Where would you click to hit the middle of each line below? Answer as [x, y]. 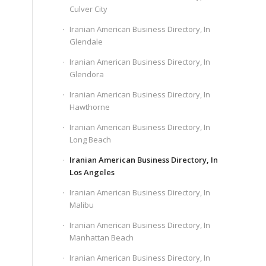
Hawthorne [90, 107]
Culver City [89, 9]
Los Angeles [92, 172]
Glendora [87, 74]
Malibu [82, 205]
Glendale [86, 42]
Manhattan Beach [102, 237]
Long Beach [91, 140]
